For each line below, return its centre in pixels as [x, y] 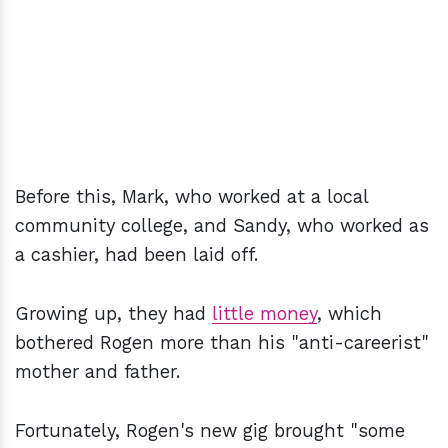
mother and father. [100, 371]
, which [349, 313]
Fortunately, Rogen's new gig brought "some [210, 430]
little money [264, 313]
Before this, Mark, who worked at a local [191, 196]
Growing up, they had [113, 313]
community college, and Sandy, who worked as [222, 225]
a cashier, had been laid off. [139, 254]
